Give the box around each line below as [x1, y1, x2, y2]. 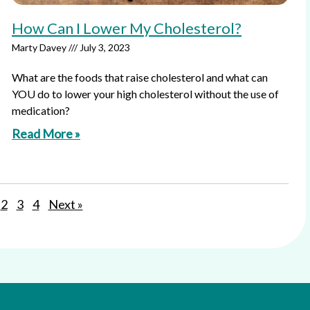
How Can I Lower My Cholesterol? [12, 19, 241, 37]
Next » [48, 197, 83, 212]
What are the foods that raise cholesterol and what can [12, 71, 268, 84]
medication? [12, 104, 70, 117]
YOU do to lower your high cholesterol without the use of [12, 87, 279, 100]
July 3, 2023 [77, 42, 130, 53]
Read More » [12, 126, 80, 141]
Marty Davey [12, 42, 69, 53]
